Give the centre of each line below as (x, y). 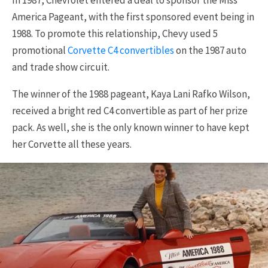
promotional (40, 50)
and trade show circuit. (61, 67)
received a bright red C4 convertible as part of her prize (130, 110)
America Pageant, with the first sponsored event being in (133, 16)
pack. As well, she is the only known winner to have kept (131, 127)
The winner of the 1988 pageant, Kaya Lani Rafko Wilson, (131, 94)
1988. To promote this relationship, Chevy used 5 (115, 33)
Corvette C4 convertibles (121, 50)
